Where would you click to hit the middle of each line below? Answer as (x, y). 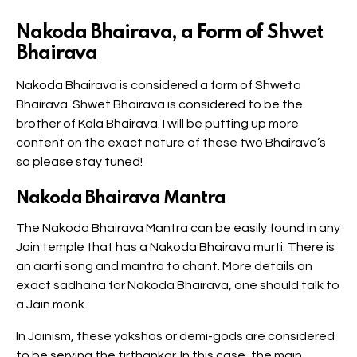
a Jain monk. (51, 304)
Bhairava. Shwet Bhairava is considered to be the (159, 104)
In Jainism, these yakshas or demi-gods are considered (175, 336)
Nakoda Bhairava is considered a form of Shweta (159, 85)
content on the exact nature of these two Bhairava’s (171, 142)
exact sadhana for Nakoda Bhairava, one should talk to (178, 285)
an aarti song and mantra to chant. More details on (164, 266)
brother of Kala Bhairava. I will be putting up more (157, 123)
